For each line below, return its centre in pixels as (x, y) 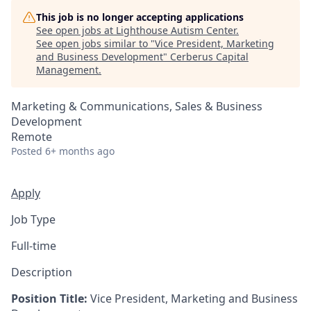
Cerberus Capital (209, 57)
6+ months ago (80, 151)
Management (67, 70)
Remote (32, 137)
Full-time (34, 246)
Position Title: (51, 299)
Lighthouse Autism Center (176, 30)
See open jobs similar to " (95, 43)
